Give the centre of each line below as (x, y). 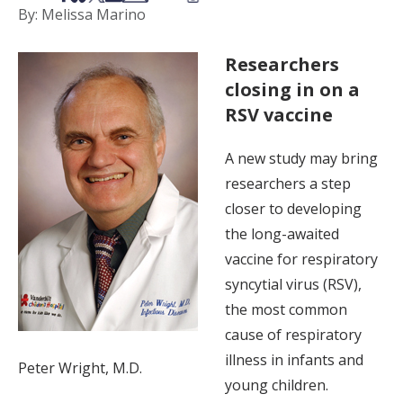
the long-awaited (282, 234)
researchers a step (288, 184)
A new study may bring (301, 159)
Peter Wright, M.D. (80, 368)
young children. (277, 385)
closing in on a (292, 90)
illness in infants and (294, 360)
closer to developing (293, 209)
